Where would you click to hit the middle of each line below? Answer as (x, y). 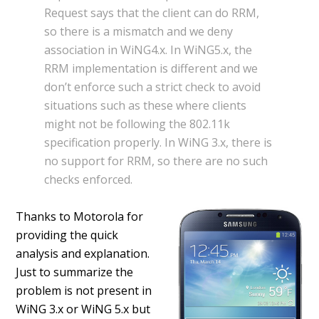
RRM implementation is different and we (151, 68)
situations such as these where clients (146, 105)
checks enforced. (89, 179)
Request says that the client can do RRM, (152, 13)
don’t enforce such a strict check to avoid (153, 87)
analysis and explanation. (83, 253)
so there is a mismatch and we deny (139, 31)
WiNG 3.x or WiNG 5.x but (83, 309)
